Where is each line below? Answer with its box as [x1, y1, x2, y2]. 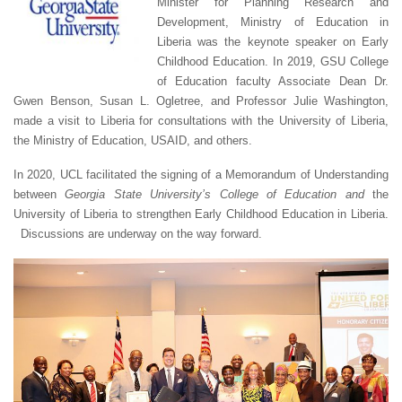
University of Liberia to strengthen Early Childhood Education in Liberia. [13, 206, 389, 221]
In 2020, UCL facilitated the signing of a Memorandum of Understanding [13, 167, 389, 181]
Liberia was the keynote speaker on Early [157, 34, 389, 48]
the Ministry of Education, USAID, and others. [13, 133, 252, 147]
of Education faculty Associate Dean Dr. [157, 74, 389, 88]
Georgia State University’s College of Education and [65, 187, 364, 201]
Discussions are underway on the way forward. [17, 226, 262, 240]
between [13, 187, 66, 201]
